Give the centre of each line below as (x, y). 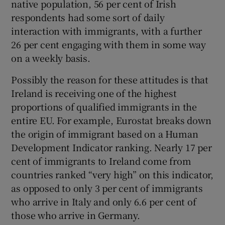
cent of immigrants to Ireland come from (101, 161)
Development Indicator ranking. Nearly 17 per (111, 147)
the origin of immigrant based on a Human (105, 134)
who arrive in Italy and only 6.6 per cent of (104, 202)
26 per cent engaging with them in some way (109, 44)
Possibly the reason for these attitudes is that (110, 80)
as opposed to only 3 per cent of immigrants (107, 188)
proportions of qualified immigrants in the (104, 107)
